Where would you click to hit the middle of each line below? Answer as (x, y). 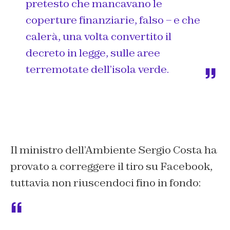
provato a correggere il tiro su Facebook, (111, 166)
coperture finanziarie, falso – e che (113, 20)
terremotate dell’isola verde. (97, 69)
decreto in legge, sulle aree (93, 53)
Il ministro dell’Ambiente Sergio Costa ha (114, 150)
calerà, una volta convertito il (99, 36)
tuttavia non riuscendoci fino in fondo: (106, 183)
